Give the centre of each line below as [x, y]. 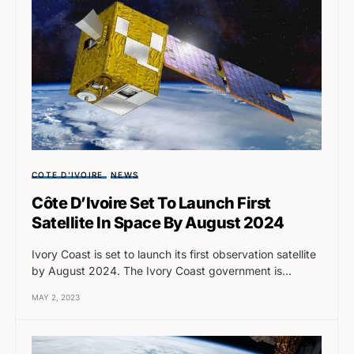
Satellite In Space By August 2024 [158, 223]
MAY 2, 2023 [56, 298]
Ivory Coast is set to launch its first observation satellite [174, 254]
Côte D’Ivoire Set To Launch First [151, 203]
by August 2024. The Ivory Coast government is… [162, 271]
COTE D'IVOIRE [68, 175]
